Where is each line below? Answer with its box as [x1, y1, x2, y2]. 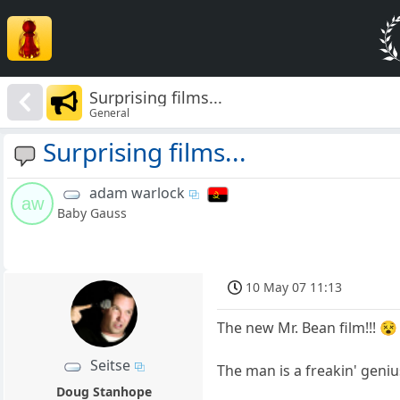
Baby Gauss [57, 204, 127, 222]
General [89, 104, 130, 121]
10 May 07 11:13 [246, 279, 343, 296]
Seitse [90, 355, 131, 376]
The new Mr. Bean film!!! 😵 [217, 317, 398, 337]
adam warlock [89, 183, 185, 204]
